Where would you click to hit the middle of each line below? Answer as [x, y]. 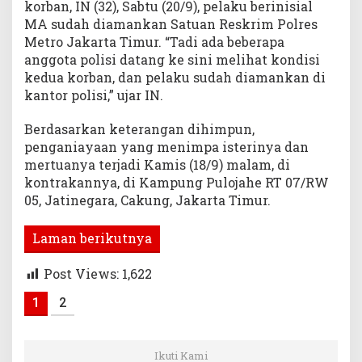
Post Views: [81, 273]
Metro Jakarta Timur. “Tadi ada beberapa [154, 41]
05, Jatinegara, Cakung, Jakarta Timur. [147, 200]
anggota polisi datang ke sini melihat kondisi [172, 59]
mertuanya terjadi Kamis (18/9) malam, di [157, 164]
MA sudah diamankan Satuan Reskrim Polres [171, 23]
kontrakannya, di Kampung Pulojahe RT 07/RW [177, 182]
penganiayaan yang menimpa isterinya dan [166, 146]
